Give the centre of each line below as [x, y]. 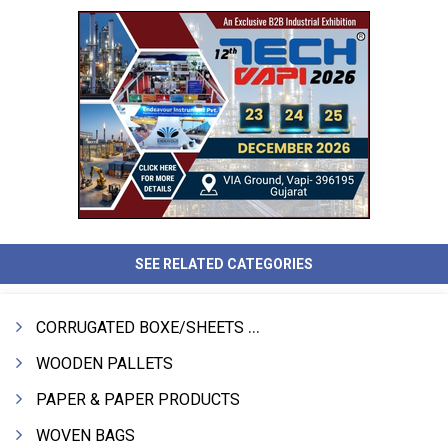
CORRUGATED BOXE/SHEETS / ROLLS [142, 327]
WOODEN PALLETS [104, 363]
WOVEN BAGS [85, 435]
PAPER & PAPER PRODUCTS [138, 399]
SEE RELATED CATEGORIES [224, 264]
